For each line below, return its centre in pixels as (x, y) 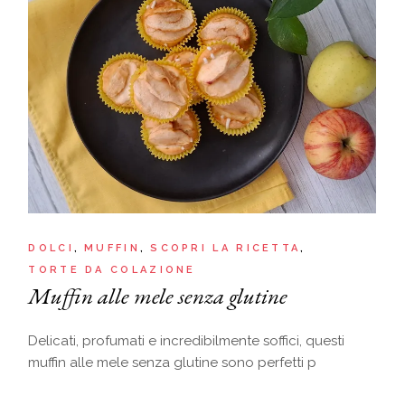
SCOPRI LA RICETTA (226, 248)
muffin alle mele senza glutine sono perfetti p (173, 362)
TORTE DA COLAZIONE (112, 269)
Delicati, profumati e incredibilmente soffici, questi (187, 340)
